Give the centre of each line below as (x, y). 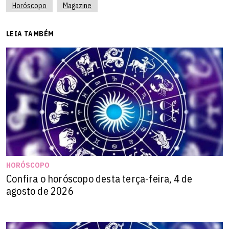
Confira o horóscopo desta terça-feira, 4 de (99, 179)
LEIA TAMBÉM (30, 34)
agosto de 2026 (40, 191)
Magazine (77, 6)
